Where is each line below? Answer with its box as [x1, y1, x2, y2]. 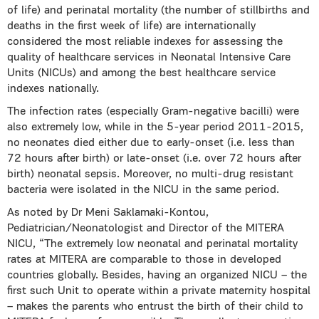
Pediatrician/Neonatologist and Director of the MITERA [7, 223, 284, 234]
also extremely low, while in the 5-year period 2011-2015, [7, 122, 303, 133]
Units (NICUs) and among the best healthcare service [7, 68, 276, 79]
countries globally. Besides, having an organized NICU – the [7, 270, 307, 281]
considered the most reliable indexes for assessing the [7, 36, 283, 48]
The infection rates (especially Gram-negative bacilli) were [7, 106, 299, 117]
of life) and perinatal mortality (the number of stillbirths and [7, 5, 310, 16]
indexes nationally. [7, 83, 99, 95]
